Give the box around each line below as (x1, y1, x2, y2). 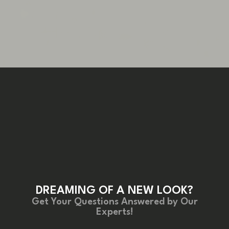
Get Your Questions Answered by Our (31, 197, 198, 207)
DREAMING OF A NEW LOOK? (36, 185, 193, 196)
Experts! (96, 207, 133, 217)
